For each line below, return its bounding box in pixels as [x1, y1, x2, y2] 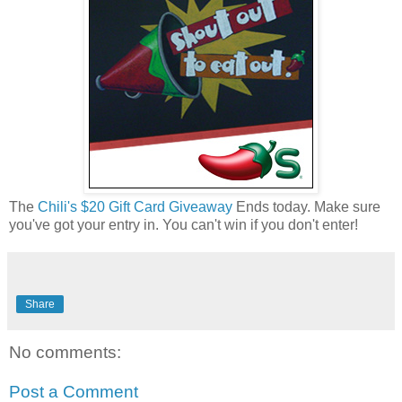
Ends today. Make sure [232, 198, 380, 214]
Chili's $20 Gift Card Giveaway [38, 198, 232, 214]
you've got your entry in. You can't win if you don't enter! [9, 216, 358, 232]
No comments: [9, 343, 121, 363]
